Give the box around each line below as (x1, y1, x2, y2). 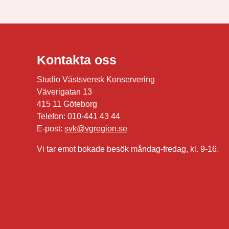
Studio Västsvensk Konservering (37, 75, 155, 84)
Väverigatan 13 (37, 87, 92, 96)
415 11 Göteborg (37, 99, 97, 108)
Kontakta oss (37, 52, 117, 67)
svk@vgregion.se (64, 124, 127, 133)
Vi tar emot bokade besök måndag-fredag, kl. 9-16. (37, 144, 219, 153)
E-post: (37, 124, 64, 133)
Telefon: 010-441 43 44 (37, 111, 120, 121)
